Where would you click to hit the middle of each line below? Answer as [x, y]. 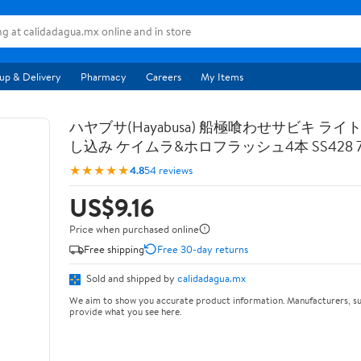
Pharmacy [104, 77]
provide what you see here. [125, 311]
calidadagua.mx [212, 278]
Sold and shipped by [131, 278]
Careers [164, 77]
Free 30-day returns [203, 249]
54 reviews [168, 170]
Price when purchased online [134, 229]
